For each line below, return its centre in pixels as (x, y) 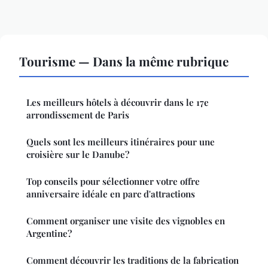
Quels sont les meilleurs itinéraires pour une (121, 142)
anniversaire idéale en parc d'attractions (111, 194)
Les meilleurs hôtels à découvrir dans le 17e (118, 103)
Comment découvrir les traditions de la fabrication (133, 261)
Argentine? (49, 234)
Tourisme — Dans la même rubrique (124, 61)
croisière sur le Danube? (78, 155)
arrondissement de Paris (78, 115)
